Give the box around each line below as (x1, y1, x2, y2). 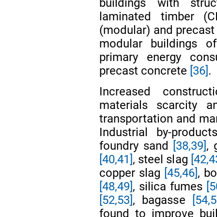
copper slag (99, 166, 165, 180)
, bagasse (133, 193, 192, 207)
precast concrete (99, 63, 190, 77)
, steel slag (133, 152, 191, 166)
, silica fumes (133, 179, 206, 193)
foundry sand (99, 139, 173, 153)
